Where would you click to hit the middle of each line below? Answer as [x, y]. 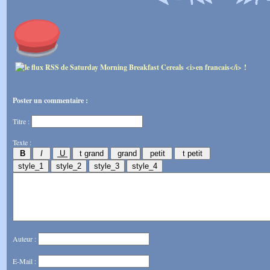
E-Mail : [25, 261]
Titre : [22, 121]
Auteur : [25, 238]
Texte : [22, 142]
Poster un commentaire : [50, 100]
